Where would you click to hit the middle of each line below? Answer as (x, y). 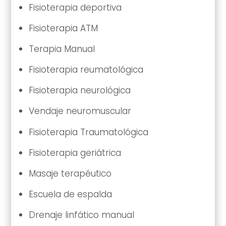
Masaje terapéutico (70, 173)
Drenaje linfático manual (81, 215)
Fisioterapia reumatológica (86, 70)
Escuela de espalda (70, 194)
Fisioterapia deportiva (75, 7)
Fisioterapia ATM (63, 29)
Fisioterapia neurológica (79, 91)
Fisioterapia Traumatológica (88, 132)
